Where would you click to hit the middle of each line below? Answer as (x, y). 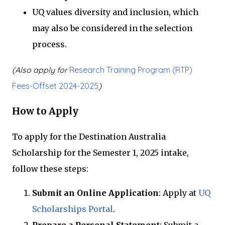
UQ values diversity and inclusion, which (115, 12)
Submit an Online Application (95, 193)
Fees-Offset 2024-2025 (55, 86)
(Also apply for (41, 70)
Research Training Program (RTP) (131, 70)
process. (49, 44)
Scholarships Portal (73, 209)
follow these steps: (50, 169)
